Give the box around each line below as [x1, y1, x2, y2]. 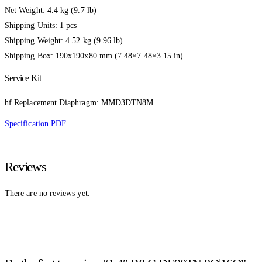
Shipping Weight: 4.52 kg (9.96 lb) [5, 36, 123, 45]
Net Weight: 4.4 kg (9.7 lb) [5, 5, 96, 15]
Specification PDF [5, 119, 67, 128]
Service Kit [5, 73, 42, 83]
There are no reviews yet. [5, 188, 90, 198]
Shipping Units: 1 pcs [5, 20, 77, 30]
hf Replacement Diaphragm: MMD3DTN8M [5, 98, 154, 107]
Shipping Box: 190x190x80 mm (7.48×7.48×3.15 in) [5, 51, 184, 60]
